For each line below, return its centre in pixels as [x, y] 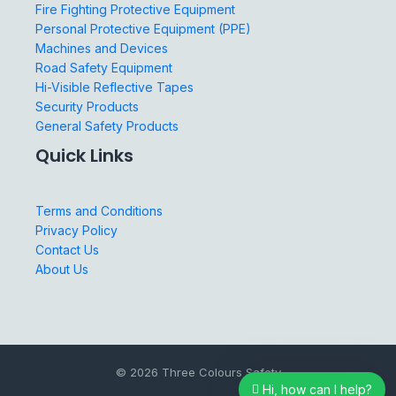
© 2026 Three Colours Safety [198, 372]
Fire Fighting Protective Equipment [135, 10]
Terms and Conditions [99, 210]
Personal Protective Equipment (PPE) [143, 29]
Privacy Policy [76, 230]
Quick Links [84, 156]
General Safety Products [107, 126]
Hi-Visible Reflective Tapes [114, 88]
